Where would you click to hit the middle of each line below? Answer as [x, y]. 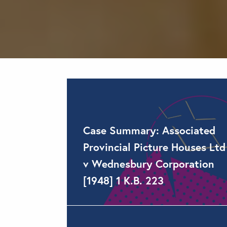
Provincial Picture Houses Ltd [154, 147]
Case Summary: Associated [149, 130]
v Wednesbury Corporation [149, 164]
